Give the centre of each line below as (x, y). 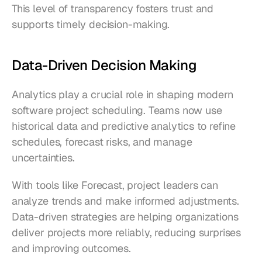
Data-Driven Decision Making (104, 65)
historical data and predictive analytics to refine (124, 126)
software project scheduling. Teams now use (117, 110)
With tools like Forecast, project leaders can (115, 185)
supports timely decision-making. (91, 24)
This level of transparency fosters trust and (113, 8)
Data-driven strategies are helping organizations (125, 216)
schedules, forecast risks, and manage (102, 142)
